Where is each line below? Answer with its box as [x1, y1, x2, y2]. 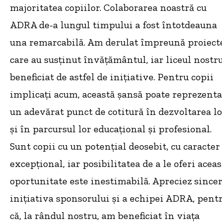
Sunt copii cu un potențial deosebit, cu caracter [10, 140, 220, 152]
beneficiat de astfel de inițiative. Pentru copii [10, 70, 214, 83]
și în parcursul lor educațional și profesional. [10, 122, 212, 135]
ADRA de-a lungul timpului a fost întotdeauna [10, 18, 217, 31]
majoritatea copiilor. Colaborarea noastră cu [10, 1, 207, 13]
